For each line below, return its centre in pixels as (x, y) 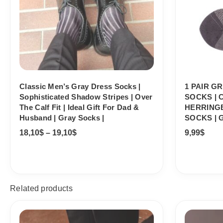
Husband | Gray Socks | (62, 117)
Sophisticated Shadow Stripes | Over (86, 97)
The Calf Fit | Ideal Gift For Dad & (79, 107)
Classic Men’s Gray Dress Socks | (80, 86)
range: (88, 215)
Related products (41, 188)
